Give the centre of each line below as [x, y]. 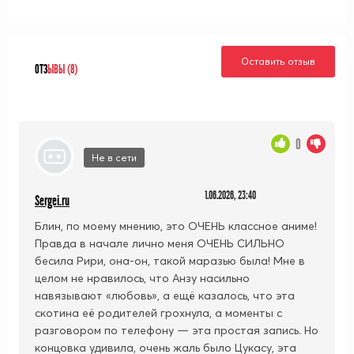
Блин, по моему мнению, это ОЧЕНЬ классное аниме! [176, 226]
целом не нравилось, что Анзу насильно [142, 278]
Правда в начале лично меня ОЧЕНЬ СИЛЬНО [160, 243]
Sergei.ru [52, 201]
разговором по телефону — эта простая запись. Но [177, 330]
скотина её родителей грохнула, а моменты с [158, 313]
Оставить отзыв [278, 61]
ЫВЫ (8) [62, 69]
